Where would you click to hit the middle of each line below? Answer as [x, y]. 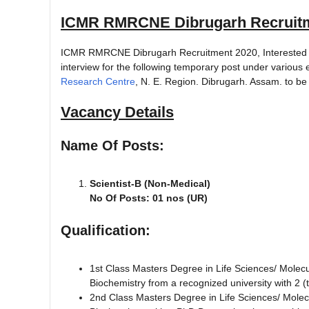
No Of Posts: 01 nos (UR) [149, 198]
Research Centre [98, 81]
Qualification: [106, 230]
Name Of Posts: [112, 145]
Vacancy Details [117, 112]
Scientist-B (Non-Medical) [150, 183]
